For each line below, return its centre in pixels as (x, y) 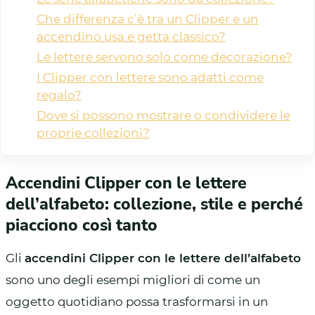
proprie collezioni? (93, 133)
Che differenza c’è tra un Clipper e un (147, 19)
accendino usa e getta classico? (131, 37)
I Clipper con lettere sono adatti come (150, 78)
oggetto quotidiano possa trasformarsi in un (137, 301)
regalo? (59, 95)
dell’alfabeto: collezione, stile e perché (154, 204)
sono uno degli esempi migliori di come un (133, 279)
